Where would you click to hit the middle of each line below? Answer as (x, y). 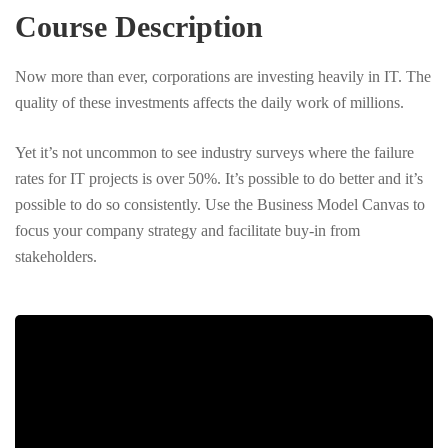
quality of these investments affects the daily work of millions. (209, 102)
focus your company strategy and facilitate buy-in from (187, 230)
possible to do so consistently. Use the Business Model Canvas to (220, 204)
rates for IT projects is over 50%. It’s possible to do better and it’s (219, 178)
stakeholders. (56, 256)
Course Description (139, 26)
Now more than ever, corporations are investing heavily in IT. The (223, 76)
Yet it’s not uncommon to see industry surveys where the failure (214, 152)
